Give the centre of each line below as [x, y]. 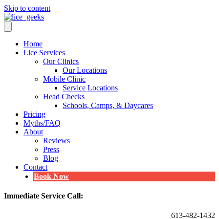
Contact [35, 167]
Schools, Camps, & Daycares [108, 105]
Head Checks [64, 97]
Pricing [34, 114]
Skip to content [27, 8]
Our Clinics [61, 61]
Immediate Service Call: [44, 196]
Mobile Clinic [64, 79]
